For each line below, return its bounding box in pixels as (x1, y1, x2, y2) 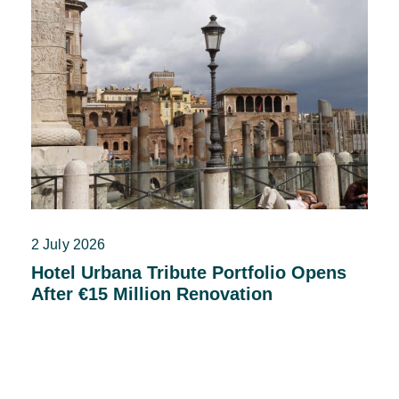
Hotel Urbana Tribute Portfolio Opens (31, 263, 346, 283)
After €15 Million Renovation (31, 284, 273, 305)
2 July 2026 (31, 237, 106, 253)
